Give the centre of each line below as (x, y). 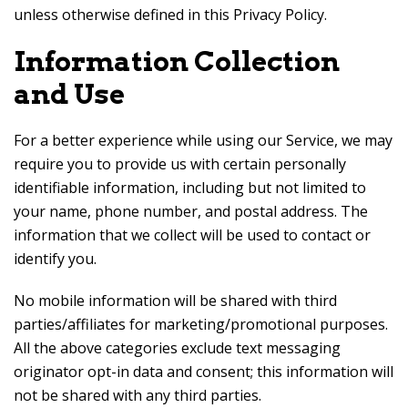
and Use (69, 94)
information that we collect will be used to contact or (192, 235)
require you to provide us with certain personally (180, 164)
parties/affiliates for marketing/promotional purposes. (201, 324)
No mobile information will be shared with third (175, 301)
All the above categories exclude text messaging (177, 348)
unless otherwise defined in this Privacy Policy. (170, 15)
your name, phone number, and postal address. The (191, 211)
